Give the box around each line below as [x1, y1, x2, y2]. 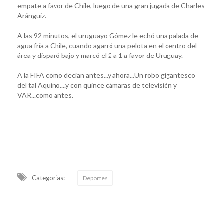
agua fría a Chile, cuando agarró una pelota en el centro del [17, 41, 197, 50]
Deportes [83, 174, 108, 182]
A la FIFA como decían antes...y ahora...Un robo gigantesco [17, 70, 195, 79]
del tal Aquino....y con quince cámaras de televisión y [17, 80, 177, 89]
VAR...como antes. [17, 90, 73, 99]
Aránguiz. [17, 11, 46, 20]
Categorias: [32, 173, 65, 182]
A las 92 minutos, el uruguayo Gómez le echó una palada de [17, 31, 198, 40]
